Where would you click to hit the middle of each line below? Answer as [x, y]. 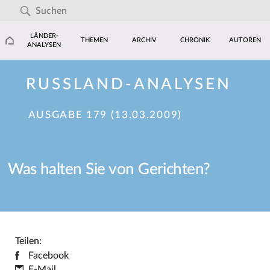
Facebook [48, 255]
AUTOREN [245, 40]
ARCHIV [145, 40]
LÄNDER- [44, 36]
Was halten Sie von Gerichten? [109, 170]
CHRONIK [195, 40]
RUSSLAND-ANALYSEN [129, 85]
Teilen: [28, 241]
